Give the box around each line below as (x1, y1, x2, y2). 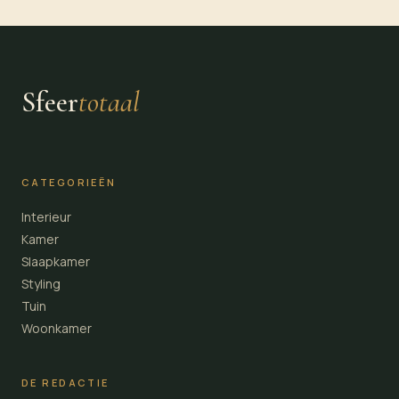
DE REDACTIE (21, 375, 110, 389)
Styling (21, 274, 61, 292)
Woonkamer (21, 319, 92, 337)
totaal (78, 84, 140, 119)
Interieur (21, 208, 71, 225)
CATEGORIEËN (21, 175, 117, 189)
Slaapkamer (21, 252, 90, 270)
